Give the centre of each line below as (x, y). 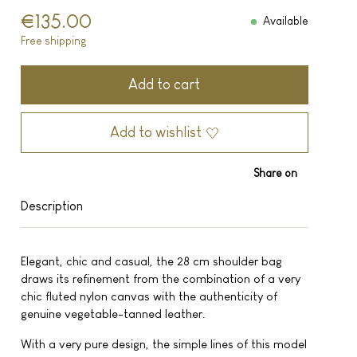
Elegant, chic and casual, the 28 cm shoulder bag (151, 261)
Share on (275, 173)
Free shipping (53, 41)
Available (286, 21)
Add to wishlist (156, 132)
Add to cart (165, 84)
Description (51, 206)
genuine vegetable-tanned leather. (113, 313)
